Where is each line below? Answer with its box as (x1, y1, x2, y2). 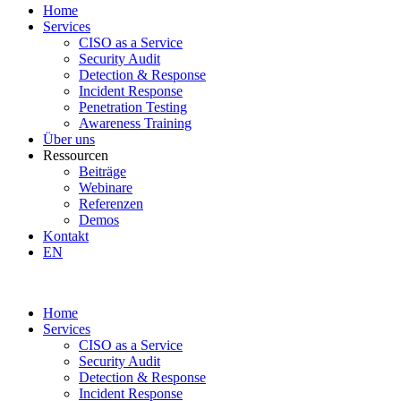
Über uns (43, 132, 95, 147)
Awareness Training (79, 115, 192, 131)
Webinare (79, 180, 132, 195)
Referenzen (79, 196, 143, 211)
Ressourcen (43, 148, 108, 163)
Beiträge (79, 164, 126, 179)
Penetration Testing (79, 99, 187, 115)
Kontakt (43, 228, 89, 243)
